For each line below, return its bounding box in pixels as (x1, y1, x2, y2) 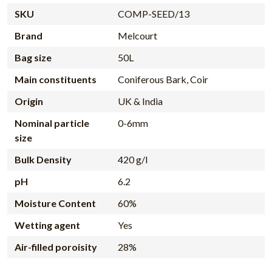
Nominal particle (15, 117, 89, 129)
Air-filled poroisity (15, 241, 97, 253)
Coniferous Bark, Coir (117, 73, 208, 86)
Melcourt (117, 30, 157, 42)
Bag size (15, 52, 52, 64)
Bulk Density (15, 154, 72, 166)
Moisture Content (15, 197, 96, 209)
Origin (15, 95, 43, 107)
